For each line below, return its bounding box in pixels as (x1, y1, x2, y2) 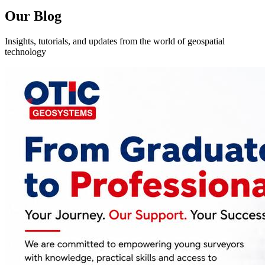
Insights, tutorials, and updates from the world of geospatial (5, 35, 225, 46)
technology (5, 46, 46, 57)
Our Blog (5, 8, 62, 24)
